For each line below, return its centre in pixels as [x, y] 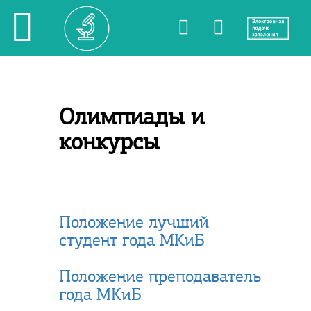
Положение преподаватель [160, 276]
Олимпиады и [132, 117]
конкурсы [109, 142]
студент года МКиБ [132, 240]
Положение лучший [134, 222]
